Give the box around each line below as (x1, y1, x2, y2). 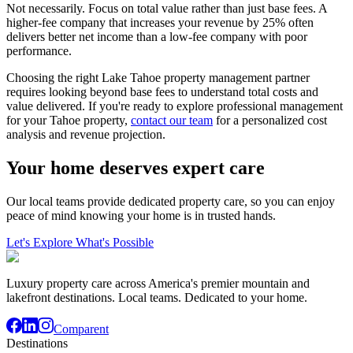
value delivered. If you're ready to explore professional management (6, 99, 343, 113)
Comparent (54, 322, 109, 336)
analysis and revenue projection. (6, 128, 165, 142)
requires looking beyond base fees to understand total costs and (6, 85, 318, 99)
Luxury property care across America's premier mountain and (6, 277, 310, 291)
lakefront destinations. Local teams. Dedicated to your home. (6, 291, 307, 305)
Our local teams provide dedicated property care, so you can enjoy (6, 195, 335, 209)
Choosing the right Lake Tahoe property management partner (6, 71, 310, 85)
